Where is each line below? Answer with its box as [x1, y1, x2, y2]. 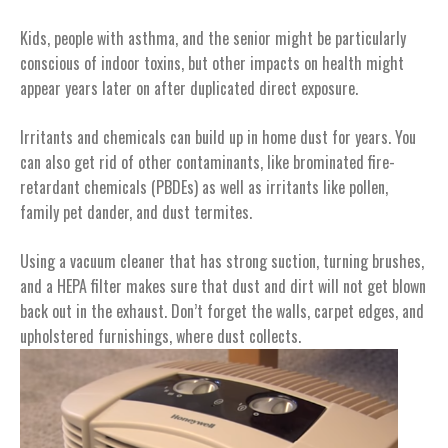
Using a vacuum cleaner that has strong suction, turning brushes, [20, 248, 424, 273]
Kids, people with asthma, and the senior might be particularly [20, 25, 406, 50]
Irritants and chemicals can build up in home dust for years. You [20, 124, 416, 149]
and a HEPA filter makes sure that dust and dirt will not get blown [20, 273, 426, 298]
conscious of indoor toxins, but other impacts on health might [20, 50, 404, 75]
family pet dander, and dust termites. [20, 199, 252, 224]
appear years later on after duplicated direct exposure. [20, 75, 358, 100]
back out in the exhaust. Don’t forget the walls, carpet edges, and [20, 298, 424, 323]
